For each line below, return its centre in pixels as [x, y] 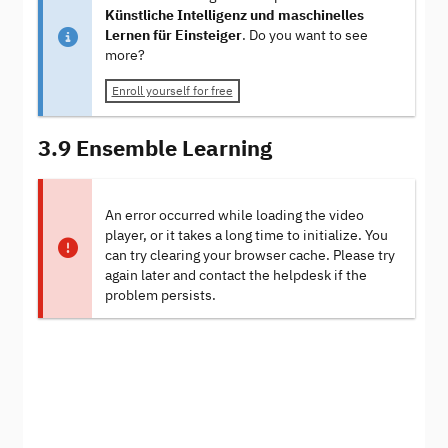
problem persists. [160, 295]
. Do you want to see [304, 35]
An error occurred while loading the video [234, 215]
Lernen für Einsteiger [173, 35]
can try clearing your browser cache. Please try [249, 255]
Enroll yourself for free [172, 91]
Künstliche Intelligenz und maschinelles [234, 15]
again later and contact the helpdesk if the [235, 275]
